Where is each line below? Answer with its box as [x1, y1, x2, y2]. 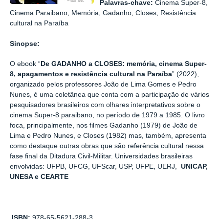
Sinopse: [10, 40, 44, 47]
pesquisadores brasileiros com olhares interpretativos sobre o [10, 101, 200, 109]
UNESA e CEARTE [10, 173, 68, 181]
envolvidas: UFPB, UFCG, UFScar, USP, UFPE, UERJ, [10, 163, 181, 171]
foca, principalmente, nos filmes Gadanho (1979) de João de [10, 122, 197, 130]
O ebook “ [10, 60, 41, 68]
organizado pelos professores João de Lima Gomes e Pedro [10, 81, 197, 88]
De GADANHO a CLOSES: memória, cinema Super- [41, 60, 207, 68]
